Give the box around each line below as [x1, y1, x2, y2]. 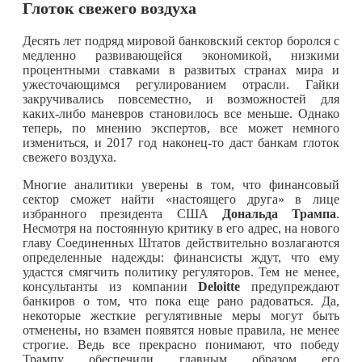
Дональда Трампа [221, 206, 336, 221]
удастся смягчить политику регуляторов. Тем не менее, [23, 264, 339, 279]
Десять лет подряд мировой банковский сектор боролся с [23, 33, 339, 48]
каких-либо [23, 106, 86, 120]
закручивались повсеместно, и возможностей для [23, 91, 339, 106]
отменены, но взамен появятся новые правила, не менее [23, 322, 339, 337]
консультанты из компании [23, 279, 199, 293]
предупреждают [240, 279, 339, 293]
